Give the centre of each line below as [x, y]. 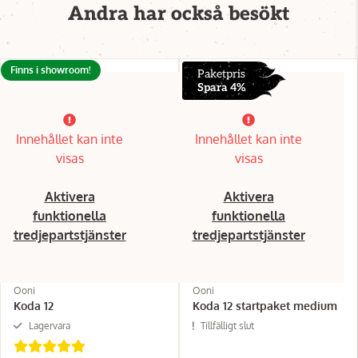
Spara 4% [221, 87]
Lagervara [50, 325]
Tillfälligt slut [227, 325]
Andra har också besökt [179, 14]
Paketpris [221, 74]
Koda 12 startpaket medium [265, 305]
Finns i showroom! [51, 70]
